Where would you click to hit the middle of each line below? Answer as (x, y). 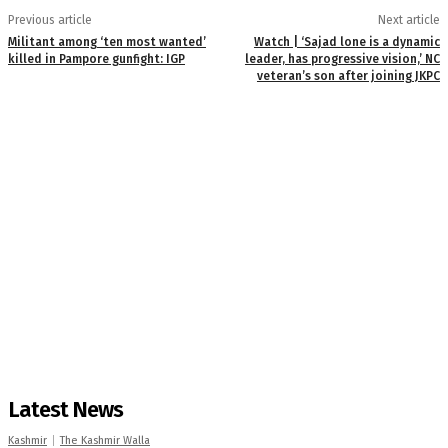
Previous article (50, 19)
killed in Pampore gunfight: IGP (96, 58)
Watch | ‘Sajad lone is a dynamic (346, 41)
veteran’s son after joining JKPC (348, 75)
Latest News (65, 409)
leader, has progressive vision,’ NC (342, 58)
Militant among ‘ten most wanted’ (107, 41)
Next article (408, 19)
